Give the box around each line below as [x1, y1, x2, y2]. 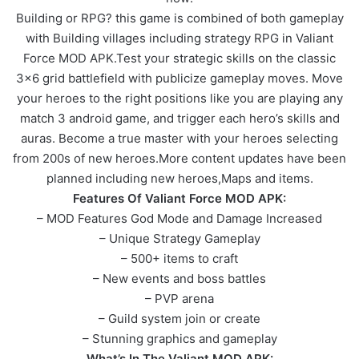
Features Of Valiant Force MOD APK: [73, 190, 286, 206]
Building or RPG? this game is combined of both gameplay [15, 10, 344, 26]
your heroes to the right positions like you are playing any [16, 90, 343, 106]
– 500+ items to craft [121, 250, 238, 266]
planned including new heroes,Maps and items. [46, 170, 313, 186]
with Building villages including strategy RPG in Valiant [26, 30, 333, 46]
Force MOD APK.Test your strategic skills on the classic [23, 50, 336, 66]
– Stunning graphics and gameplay [82, 330, 277, 346]
